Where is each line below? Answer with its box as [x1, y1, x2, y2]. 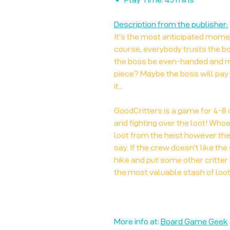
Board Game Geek [161, 217, 228, 226]
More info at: [114, 217, 161, 226]
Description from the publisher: [114, 20, 228, 29]
